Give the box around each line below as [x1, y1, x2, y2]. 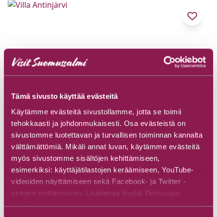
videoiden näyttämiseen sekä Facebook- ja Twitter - [11, 177, 186, 185]
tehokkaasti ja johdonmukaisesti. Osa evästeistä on [11, 119, 186, 127]
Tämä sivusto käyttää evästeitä [11, 92, 118, 100]
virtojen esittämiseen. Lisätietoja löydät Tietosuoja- [11, 188, 182, 197]
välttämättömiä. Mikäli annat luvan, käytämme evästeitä [11, 142, 200, 150]
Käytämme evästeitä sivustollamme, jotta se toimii [11, 107, 182, 115]
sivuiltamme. [11, 200, 54, 208]
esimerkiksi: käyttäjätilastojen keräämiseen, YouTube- [11, 165, 194, 173]
